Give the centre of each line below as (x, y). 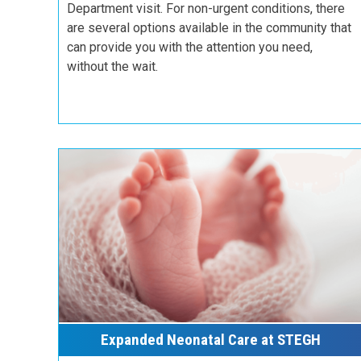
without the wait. (112, 67)
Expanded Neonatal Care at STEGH (211, 340)
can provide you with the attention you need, (190, 48)
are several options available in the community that (209, 28)
